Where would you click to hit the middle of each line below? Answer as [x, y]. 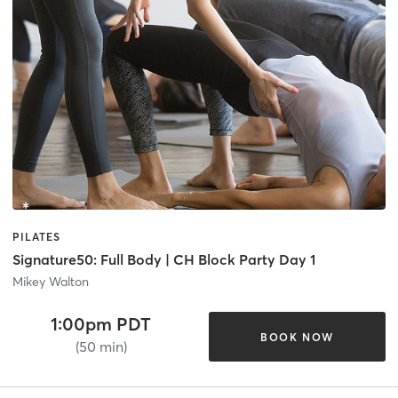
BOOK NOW [297, 337]
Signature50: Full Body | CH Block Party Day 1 [164, 260]
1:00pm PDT [101, 324]
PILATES [36, 236]
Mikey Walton [51, 282]
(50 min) [101, 347]
